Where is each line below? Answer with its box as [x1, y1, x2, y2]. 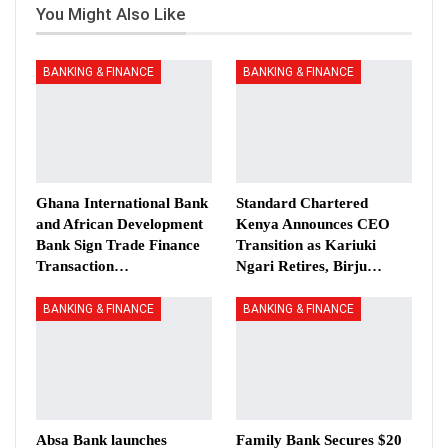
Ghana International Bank [36, 195, 208, 212]
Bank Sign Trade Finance [36, 237, 200, 254]
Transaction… [36, 258, 129, 275]
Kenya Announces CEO [236, 216, 390, 233]
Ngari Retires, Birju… [236, 258, 382, 275]
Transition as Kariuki [236, 237, 376, 254]
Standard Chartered [236, 195, 368, 212]
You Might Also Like [36, 4, 186, 24]
